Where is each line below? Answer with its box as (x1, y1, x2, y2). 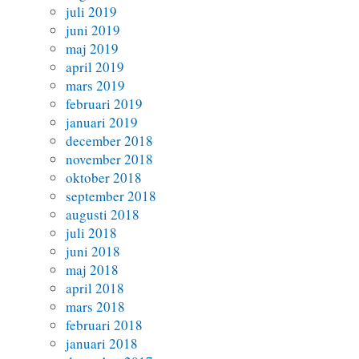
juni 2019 (66, 21, 121, 40)
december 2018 (66, 131, 154, 151)
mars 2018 (66, 297, 126, 317)
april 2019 (66, 58, 125, 77)
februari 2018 (66, 316, 143, 335)
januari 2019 (66, 113, 139, 132)
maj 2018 (66, 260, 119, 280)
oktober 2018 (66, 168, 143, 188)
